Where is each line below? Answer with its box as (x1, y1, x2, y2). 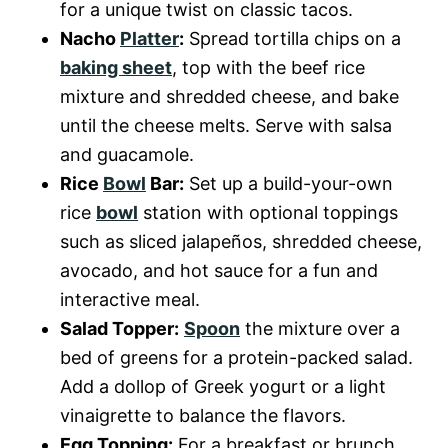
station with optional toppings (138, 201, 398, 223)
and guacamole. (60, 143, 194, 165)
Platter (120, 27, 179, 49)
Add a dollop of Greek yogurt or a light (60, 375, 386, 397)
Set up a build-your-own (184, 172, 393, 194)
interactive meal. (60, 288, 200, 310)
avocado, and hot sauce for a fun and (60, 259, 378, 281)
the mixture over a (240, 317, 400, 339)
